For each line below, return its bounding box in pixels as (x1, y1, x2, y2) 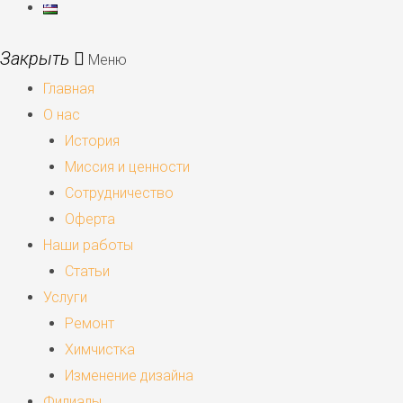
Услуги (43, 289, 87, 307)
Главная (43, 80, 94, 98)
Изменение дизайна (65, 367, 193, 385)
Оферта (65, 210, 115, 228)
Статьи (65, 263, 110, 281)
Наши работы (43, 237, 133, 255)
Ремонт (65, 315, 114, 333)
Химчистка (65, 341, 135, 359)
